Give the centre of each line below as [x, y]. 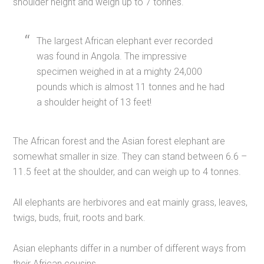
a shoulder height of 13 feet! [94, 103]
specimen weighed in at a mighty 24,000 [120, 72]
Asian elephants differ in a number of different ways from [130, 249]
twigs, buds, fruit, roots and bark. [80, 218]
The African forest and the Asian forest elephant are [119, 141]
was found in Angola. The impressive [112, 57]
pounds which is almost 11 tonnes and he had [131, 87]
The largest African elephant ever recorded [125, 41]
